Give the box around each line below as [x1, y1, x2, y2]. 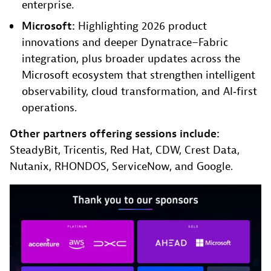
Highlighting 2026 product [75, 19, 207, 34]
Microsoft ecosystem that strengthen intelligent [22, 68, 255, 83]
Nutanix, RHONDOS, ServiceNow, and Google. [10, 160, 233, 174]
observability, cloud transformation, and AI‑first [22, 85, 257, 99]
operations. [22, 101, 77, 116]
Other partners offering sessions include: [10, 127, 220, 142]
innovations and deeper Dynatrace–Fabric [22, 36, 228, 50]
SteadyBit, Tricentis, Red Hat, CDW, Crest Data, [10, 143, 240, 158]
